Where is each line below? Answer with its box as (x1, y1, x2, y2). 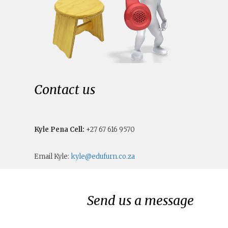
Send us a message (87, 192, 194, 209)
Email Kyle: (34, 152, 71, 161)
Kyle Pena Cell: (34, 125, 85, 134)
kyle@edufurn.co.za (71, 152, 135, 161)
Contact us (34, 81, 96, 98)
